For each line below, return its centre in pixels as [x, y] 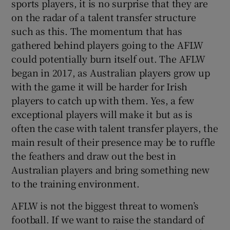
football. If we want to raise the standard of [108, 219]
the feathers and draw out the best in [94, 156]
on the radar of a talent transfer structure [104, 17]
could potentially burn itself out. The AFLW [108, 59]
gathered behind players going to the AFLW [108, 45]
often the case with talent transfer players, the [115, 128]
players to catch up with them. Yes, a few [103, 100]
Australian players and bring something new [111, 170]
